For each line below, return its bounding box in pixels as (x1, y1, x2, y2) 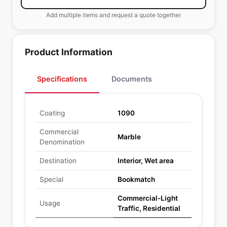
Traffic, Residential (118, 204, 180, 212)
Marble (118, 133, 141, 141)
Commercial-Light (118, 194, 178, 202)
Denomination (40, 138, 85, 146)
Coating (40, 109, 65, 117)
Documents (111, 74, 152, 83)
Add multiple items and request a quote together (46, 11, 181, 19)
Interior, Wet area (118, 157, 174, 165)
